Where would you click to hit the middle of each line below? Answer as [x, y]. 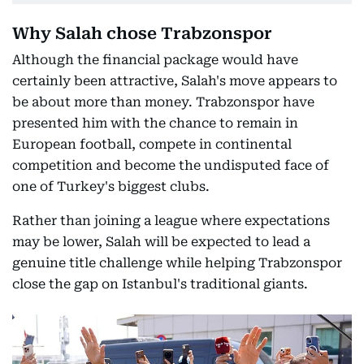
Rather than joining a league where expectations [171, 221]
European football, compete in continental [152, 145]
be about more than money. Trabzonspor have [163, 102]
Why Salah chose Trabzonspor [142, 34]
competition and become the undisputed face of [171, 166]
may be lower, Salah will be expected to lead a [161, 242]
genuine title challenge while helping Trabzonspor [177, 263]
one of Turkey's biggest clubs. [111, 187]
